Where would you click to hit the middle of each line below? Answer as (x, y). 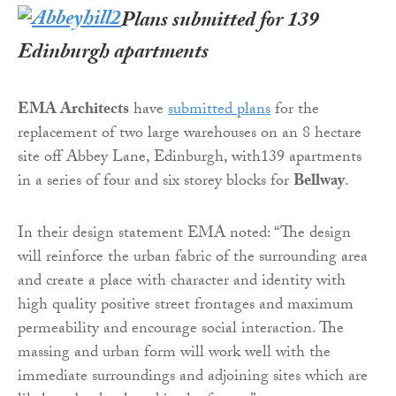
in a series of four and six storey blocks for (156, 182)
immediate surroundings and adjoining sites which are (193, 377)
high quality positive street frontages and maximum (186, 306)
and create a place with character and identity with (182, 282)
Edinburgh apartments (113, 54)
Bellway (319, 182)
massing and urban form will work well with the (174, 354)
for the (295, 110)
